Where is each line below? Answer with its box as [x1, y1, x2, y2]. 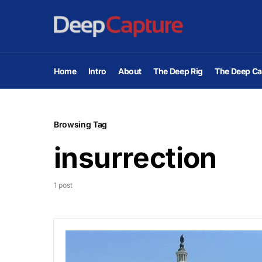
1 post [54, 181, 73, 189]
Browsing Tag [54, 119, 107, 129]
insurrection [54, 140, 217, 175]
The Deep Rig [153, 65, 203, 76]
